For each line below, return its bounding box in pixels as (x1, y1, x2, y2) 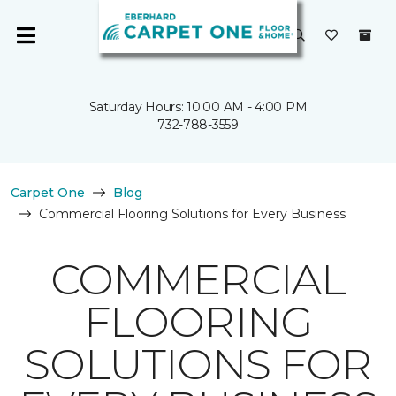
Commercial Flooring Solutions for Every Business (39, 206, 346, 222)
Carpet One (11, 185, 85, 201)
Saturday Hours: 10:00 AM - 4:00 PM (88, 99, 308, 115)
